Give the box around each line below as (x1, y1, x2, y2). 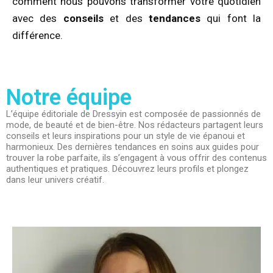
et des (103, 12, 149, 24)
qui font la (200, 12, 261, 24)
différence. (12, 29, 63, 41)
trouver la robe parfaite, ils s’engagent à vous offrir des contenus (6, 152, 267, 163)
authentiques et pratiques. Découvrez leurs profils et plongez (6, 163, 249, 174)
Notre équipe (6, 85, 132, 110)
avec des (12, 12, 63, 24)
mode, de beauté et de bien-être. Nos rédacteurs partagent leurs (6, 119, 263, 130)
